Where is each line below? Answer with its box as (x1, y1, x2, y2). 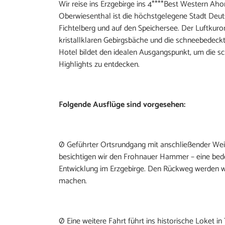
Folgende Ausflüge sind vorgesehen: (59, 97, 185, 111)
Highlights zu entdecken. (59, 57, 140, 71)
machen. (59, 174, 87, 188)
